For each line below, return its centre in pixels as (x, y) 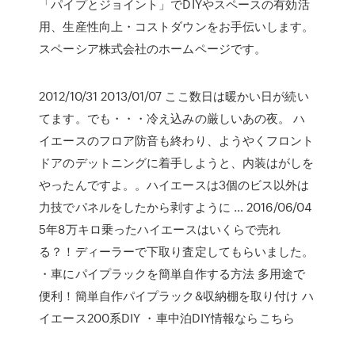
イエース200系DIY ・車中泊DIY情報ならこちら (167, 318)
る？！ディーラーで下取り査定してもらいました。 (177, 251)
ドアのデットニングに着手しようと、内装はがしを (177, 162)
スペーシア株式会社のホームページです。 (153, 48)
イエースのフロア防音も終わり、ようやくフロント (177, 140)
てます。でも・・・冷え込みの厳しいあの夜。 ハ (172, 118)
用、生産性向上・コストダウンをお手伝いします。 (177, 26)
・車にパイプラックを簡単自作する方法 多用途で (172, 273)
